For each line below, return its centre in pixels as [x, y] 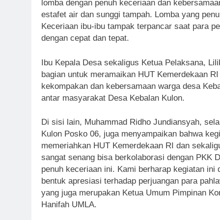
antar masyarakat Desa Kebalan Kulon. [113, 98]
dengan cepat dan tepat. [85, 38]
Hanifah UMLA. [69, 205]
